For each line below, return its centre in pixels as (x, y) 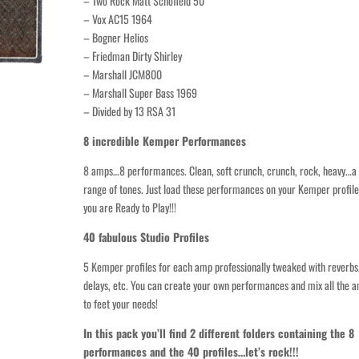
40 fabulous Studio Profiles (146, 236)
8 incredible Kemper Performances (164, 140)
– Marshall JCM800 (122, 74)
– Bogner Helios (115, 37)
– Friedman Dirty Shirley (132, 55)
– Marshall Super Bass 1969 (140, 92)
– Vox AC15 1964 (117, 18)
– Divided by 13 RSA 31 (129, 111)
